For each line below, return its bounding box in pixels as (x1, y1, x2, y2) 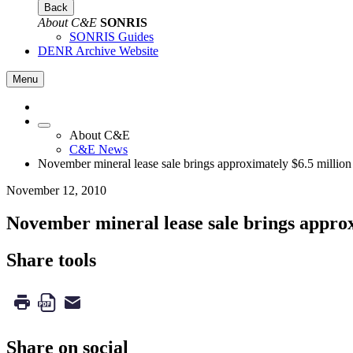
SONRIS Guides (69, 29, 154, 43)
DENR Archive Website (38, 43, 158, 58)
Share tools (6, 250, 96, 271)
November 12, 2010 (6, 183, 106, 197)
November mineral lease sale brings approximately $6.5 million (38, 156, 351, 170)
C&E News (69, 142, 128, 156)
